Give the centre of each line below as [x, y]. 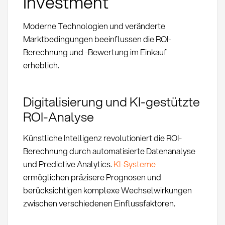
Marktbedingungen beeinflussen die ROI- [97, 39]
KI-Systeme [134, 164]
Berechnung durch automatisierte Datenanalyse [109, 151]
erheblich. [41, 65]
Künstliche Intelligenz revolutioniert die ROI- [102, 138]
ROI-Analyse [58, 117]
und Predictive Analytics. [68, 164]
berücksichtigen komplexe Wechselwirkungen [107, 190]
